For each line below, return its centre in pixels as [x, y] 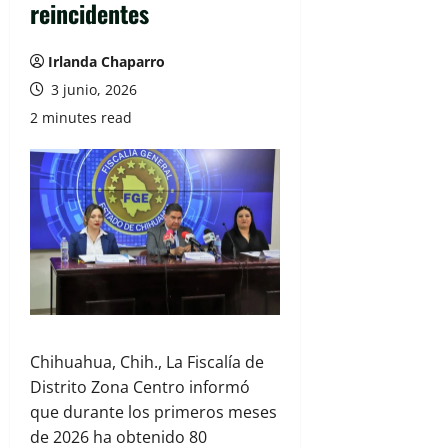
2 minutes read [81, 117]
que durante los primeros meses [153, 412]
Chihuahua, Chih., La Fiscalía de [147, 362]
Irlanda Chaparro [106, 61]
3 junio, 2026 [92, 89]
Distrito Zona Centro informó [140, 387]
